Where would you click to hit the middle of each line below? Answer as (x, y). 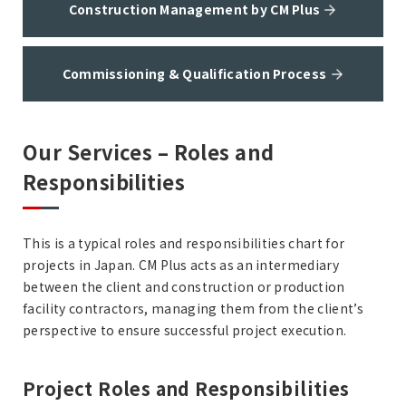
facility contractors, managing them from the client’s (193, 308)
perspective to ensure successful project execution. (185, 330)
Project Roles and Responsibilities (186, 388)
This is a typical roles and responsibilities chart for (184, 243)
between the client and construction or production (184, 286)
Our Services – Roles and (149, 151)
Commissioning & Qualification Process (194, 73)
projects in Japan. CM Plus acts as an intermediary (181, 265)
